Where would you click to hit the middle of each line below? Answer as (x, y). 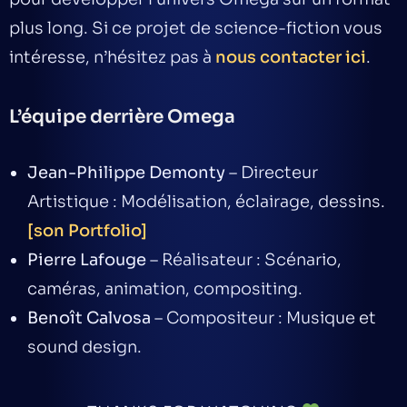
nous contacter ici (291, 57)
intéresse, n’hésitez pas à (112, 57)
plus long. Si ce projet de (112, 28)
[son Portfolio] (87, 230)
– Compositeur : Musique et (263, 318)
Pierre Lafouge (87, 259)
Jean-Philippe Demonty (126, 172)
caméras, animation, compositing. (165, 288)
